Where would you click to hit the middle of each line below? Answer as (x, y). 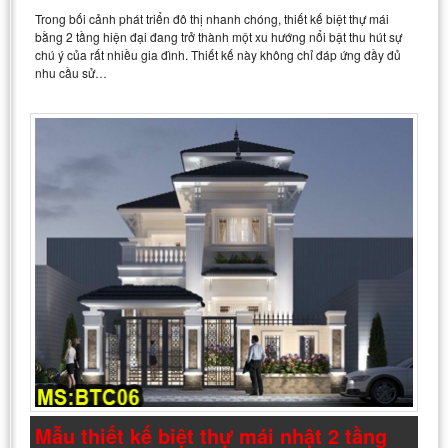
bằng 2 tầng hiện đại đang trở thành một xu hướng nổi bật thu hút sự (218, 37)
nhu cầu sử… (71, 73)
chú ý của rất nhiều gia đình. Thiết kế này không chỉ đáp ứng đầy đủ (218, 55)
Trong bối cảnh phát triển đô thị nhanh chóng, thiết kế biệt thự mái (212, 19)
